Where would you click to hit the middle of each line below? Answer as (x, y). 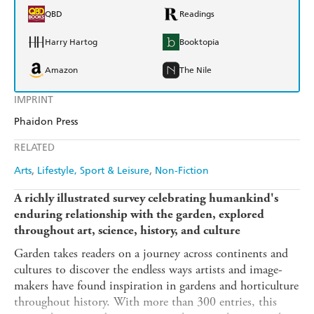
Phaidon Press (46, 122)
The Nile (196, 70)
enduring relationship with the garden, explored (139, 214)
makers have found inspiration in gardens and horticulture (156, 286)
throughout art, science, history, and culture (127, 231)
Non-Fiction (182, 171)
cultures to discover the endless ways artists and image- (148, 270)
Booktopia (199, 42)
